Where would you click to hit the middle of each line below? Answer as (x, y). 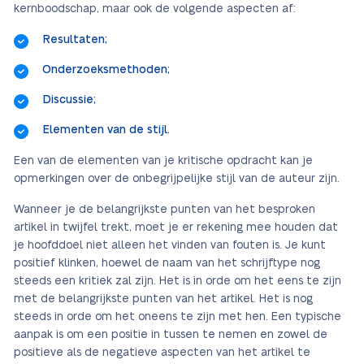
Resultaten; (75, 40)
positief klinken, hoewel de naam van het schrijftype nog (167, 263)
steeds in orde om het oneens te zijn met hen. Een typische (178, 317)
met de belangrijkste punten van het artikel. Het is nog (163, 299)
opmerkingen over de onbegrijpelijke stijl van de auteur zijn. (177, 179)
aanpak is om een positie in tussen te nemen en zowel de (171, 335)
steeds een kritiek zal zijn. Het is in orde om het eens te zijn (178, 281)
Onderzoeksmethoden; (106, 70)
